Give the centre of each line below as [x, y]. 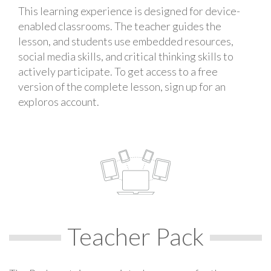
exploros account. [59, 102]
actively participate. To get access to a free [118, 71]
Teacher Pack [135, 236]
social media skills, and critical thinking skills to [126, 56]
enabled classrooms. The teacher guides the [120, 26]
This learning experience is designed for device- [129, 11]
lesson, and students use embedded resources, [126, 41]
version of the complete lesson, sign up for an [122, 87]
